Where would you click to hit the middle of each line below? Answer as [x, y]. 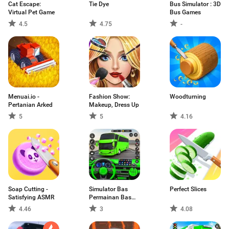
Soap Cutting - [28, 189]
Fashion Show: [109, 97]
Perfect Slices [188, 189]
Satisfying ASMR [31, 197]
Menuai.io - [24, 97]
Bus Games [185, 12]
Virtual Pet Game [31, 12]
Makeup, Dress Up [114, 105]
